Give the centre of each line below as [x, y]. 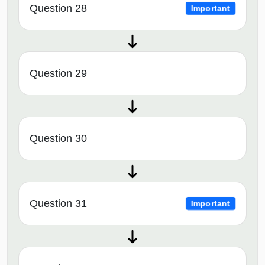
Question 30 [58, 138]
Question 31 [58, 203]
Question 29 [58, 73]
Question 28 [58, 8]
